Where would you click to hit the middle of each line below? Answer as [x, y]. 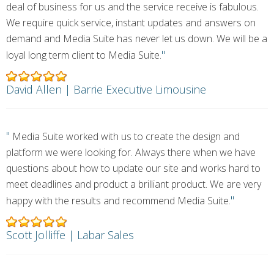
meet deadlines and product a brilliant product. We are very [134, 184]
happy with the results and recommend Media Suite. [118, 201]
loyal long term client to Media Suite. [84, 55]
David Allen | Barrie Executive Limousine [106, 89]
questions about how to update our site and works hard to [133, 168]
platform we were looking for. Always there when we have [131, 152]
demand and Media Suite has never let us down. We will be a [137, 39]
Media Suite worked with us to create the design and [125, 136]
